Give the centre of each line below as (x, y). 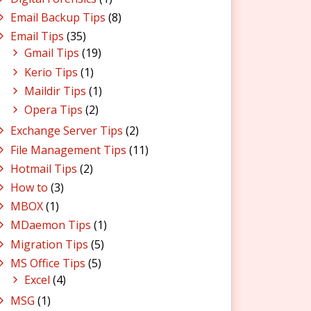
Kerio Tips (51, 72)
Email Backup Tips (58, 18)
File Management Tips (68, 150)
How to (29, 187)
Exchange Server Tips (67, 131)
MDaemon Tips (51, 225)
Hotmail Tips (44, 168)
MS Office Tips (48, 263)
